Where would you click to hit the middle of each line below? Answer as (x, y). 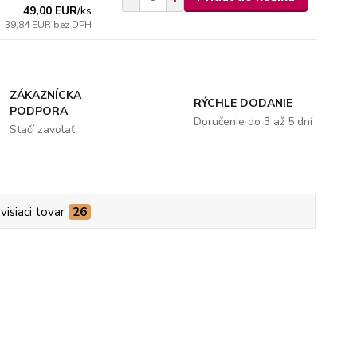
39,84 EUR (29, 25)
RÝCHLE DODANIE (243, 103)
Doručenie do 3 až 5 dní (253, 122)
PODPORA (39, 111)
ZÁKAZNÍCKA (46, 95)
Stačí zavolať (43, 129)
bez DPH (73, 25)
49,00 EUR (51, 11)
